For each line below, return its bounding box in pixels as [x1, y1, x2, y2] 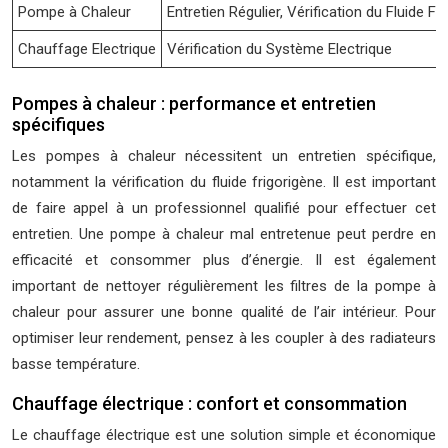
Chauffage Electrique [18, 40, 156, 58]
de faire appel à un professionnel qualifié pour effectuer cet [12, 199, 436, 217]
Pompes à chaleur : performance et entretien [12, 93, 376, 114]
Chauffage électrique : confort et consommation [12, 393, 407, 414]
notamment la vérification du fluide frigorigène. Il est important [12, 173, 436, 191]
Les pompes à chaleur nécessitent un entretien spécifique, [12, 147, 436, 165]
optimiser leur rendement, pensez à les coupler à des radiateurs [12, 329, 436, 347]
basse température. [12, 355, 140, 373]
